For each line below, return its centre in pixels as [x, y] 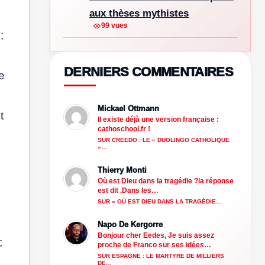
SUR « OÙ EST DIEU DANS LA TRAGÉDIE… [160, 201]
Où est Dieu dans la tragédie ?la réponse [166, 181]
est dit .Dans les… [128, 190]
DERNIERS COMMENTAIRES [149, 72]
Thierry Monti [122, 170]
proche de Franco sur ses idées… [154, 245]
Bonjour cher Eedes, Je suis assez [156, 235]
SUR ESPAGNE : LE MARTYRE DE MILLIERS [161, 256]
